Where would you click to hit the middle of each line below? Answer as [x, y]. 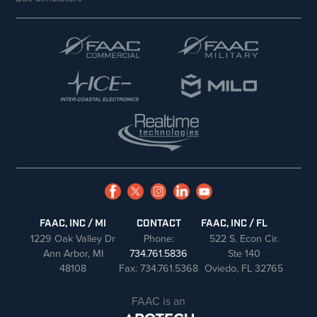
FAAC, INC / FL [235, 224]
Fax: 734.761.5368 [158, 268]
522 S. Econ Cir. [244, 238]
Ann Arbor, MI [73, 253]
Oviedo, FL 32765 [244, 268]
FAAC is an [158, 301]
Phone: [158, 238]
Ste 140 [244, 253]
